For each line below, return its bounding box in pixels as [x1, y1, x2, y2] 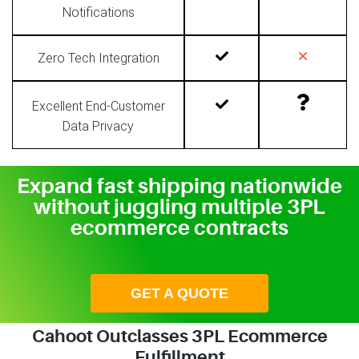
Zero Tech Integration [37, 50, 159, 66]
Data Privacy [63, 118, 134, 134]
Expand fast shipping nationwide [17, 174, 342, 199]
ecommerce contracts [71, 216, 288, 240]
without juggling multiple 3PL [34, 195, 325, 220]
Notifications [62, 4, 135, 20]
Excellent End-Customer [31, 98, 165, 114]
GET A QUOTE [131, 285, 228, 302]
